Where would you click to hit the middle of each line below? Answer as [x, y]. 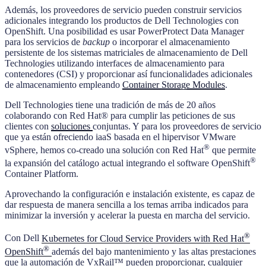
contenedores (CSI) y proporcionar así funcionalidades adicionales [129, 74]
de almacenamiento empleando [64, 84]
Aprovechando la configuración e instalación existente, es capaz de [130, 194]
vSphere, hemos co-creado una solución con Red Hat [104, 150]
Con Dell [23, 238]
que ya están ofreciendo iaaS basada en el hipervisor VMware [120, 137]
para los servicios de [44, 42]
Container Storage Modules [174, 84]
